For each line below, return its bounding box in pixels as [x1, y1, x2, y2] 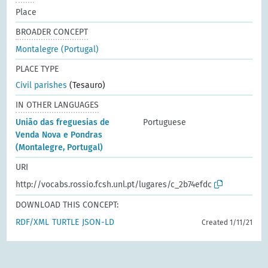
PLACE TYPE [16, 63, 59, 74]
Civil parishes [16, 80, 68, 90]
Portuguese [143, 117, 186, 127]
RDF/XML [16, 217, 50, 227]
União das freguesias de [16, 117, 110, 127]
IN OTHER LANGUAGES [16, 99, 99, 110]
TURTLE [52, 217, 80, 227]
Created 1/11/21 [201, 218, 252, 227]
